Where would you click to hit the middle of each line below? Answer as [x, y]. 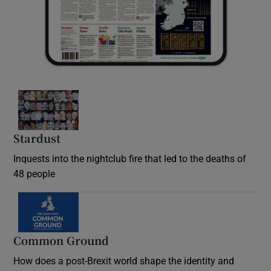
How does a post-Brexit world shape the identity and [124, 261]
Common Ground [61, 240]
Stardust [37, 138]
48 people [34, 174]
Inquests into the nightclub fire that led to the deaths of [130, 159]
